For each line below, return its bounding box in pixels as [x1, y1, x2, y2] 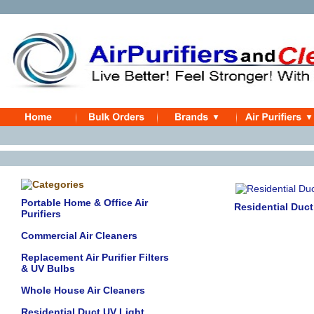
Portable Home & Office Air [21, 197, 148, 208]
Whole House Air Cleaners [21, 285, 145, 296]
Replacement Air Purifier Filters [21, 252, 169, 263]
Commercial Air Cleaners [21, 230, 137, 241]
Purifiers [21, 208, 61, 219]
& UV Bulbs [21, 263, 75, 274]
